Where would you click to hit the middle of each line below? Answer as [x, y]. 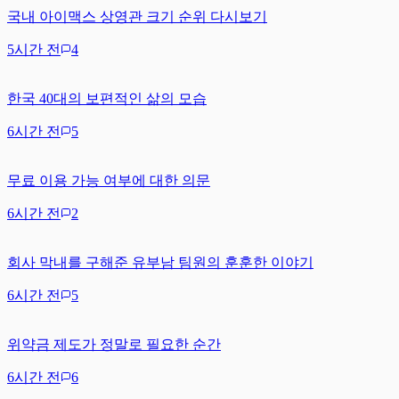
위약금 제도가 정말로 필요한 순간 [114, 344]
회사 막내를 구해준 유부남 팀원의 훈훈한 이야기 [160, 262]
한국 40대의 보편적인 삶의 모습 [107, 98]
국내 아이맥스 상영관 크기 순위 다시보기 [137, 16]
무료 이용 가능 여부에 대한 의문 [109, 180]
